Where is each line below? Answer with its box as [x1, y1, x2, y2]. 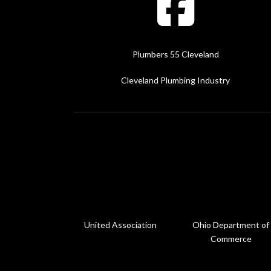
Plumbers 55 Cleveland [132, 49, 219, 59]
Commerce [210, 233, 252, 244]
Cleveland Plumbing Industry [121, 75, 230, 85]
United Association [83, 220, 157, 230]
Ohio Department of [192, 220, 270, 230]
